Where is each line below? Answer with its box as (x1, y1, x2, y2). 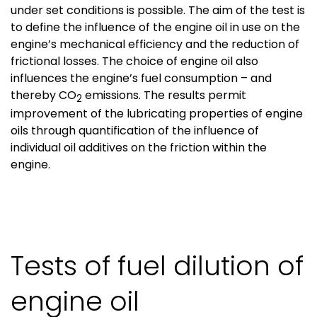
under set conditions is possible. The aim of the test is (11, 2, 305, 18)
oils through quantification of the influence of (11, 122, 259, 139)
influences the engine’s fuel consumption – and (11, 70, 272, 86)
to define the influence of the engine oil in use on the (11, 19, 300, 35)
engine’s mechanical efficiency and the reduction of (11, 36, 299, 52)
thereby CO (11, 87, 76, 103)
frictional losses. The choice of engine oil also (11, 53, 258, 69)
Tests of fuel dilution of (11, 247, 304, 285)
